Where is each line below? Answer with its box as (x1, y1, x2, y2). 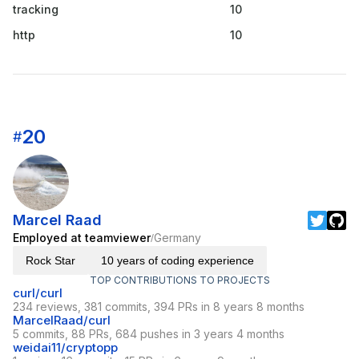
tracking (13, 2, 58, 17)
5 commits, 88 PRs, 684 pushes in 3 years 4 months (13, 327, 284, 341)
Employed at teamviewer (13, 231, 151, 245)
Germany (154, 231, 201, 245)
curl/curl (13, 285, 63, 301)
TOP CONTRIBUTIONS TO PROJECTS (89, 274, 270, 287)
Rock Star (26, 254, 75, 268)
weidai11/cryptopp (13, 340, 118, 356)
